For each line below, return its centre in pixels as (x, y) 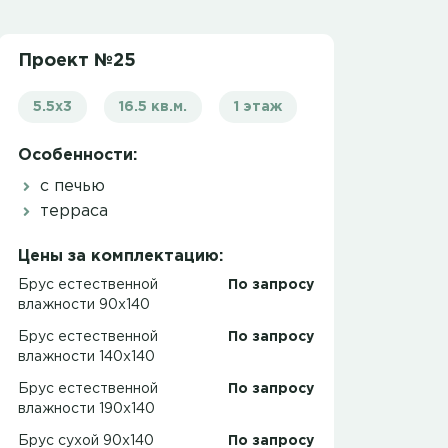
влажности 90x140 (84, 305)
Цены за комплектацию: (120, 257)
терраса (71, 212)
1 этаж (258, 107)
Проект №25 (77, 61)
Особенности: (77, 156)
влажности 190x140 (86, 409)
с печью (70, 187)
